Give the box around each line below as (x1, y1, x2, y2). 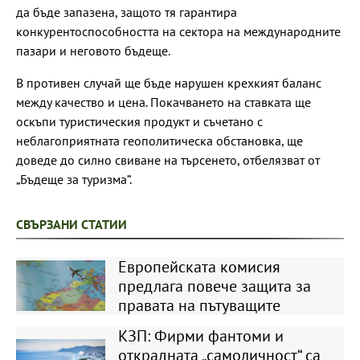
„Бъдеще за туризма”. (16, 170, 132, 187)
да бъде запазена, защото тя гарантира (16, 3, 237, 20)
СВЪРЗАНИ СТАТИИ (16, 215, 127, 232)
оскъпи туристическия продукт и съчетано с (16, 112, 263, 129)
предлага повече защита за (117, 275, 311, 297)
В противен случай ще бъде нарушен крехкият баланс (16, 74, 321, 91)
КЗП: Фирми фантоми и (117, 325, 284, 346)
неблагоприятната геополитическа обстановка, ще (16, 132, 303, 149)
